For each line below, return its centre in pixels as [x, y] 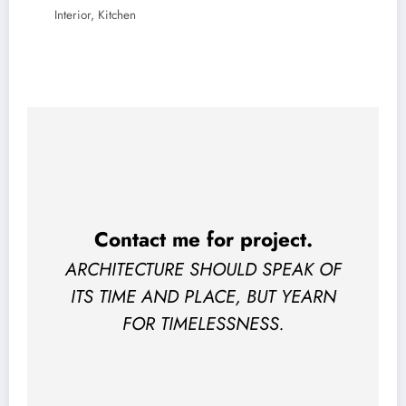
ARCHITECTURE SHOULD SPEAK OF [203, 270]
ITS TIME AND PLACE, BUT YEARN [203, 297]
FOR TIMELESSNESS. [203, 324]
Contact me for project [200, 239]
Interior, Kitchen [95, 15]
